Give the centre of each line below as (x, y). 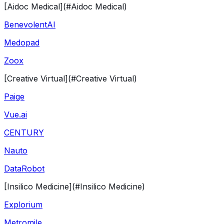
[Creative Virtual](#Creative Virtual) (70, 78)
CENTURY (24, 132)
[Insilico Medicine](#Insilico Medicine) (74, 186)
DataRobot (24, 168)
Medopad (22, 42)
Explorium (23, 204)
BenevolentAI (30, 24)
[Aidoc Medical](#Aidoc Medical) (65, 6)
